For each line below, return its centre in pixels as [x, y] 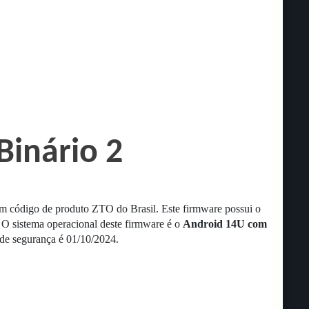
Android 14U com [225, 224]
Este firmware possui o [211, 209]
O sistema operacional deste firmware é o [92, 224]
